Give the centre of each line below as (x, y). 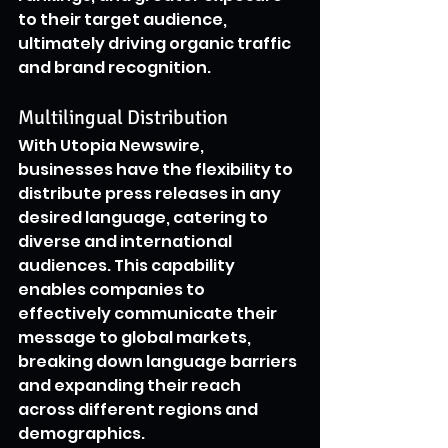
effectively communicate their (149, 313)
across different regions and (139, 409)
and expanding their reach (131, 385)
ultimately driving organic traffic (156, 43)
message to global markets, (136, 337)
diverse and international (126, 241)
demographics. (81, 433)
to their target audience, (124, 19)
